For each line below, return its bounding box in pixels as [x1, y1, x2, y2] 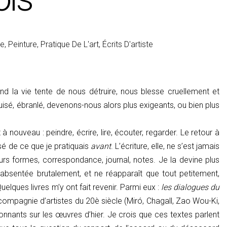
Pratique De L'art [40, 39, 99, 49]
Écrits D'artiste [102, 39, 153, 49]
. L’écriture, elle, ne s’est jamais [110, 141, 220, 151]
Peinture [8, 39, 37, 49]
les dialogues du [161, 182, 220, 192]
